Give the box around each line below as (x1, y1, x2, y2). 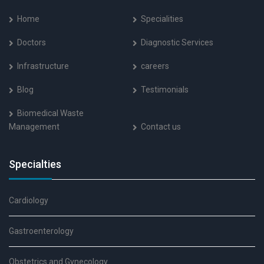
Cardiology (9, 196, 48, 205)
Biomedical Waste (17, 108, 84, 118)
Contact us (141, 122, 181, 131)
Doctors (17, 38, 46, 47)
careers (141, 61, 169, 71)
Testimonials (141, 85, 189, 94)
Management (9, 122, 60, 131)
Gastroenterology (9, 226, 74, 236)
